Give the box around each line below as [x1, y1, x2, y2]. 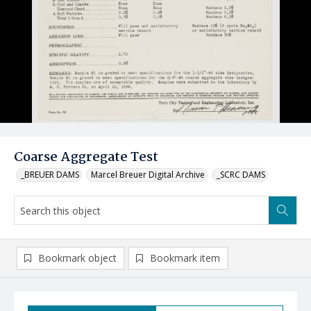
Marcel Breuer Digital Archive [91, 169, 205, 180]
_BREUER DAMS [21, 169, 79, 180]
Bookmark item [150, 251, 220, 264]
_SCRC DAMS [217, 169, 265, 180]
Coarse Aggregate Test [14, 147, 158, 168]
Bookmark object [38, 251, 117, 264]
